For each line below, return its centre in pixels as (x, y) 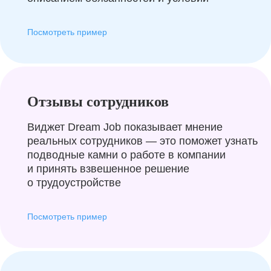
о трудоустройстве (74, 183)
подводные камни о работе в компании (126, 155)
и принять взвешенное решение (108, 169)
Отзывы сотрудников (98, 102)
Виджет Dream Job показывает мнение (125, 127)
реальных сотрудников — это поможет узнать (142, 141)
